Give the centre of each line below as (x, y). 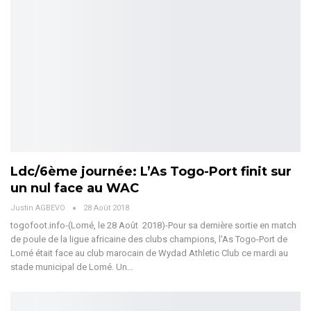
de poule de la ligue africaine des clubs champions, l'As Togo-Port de (149, 239)
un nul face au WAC (75, 188)
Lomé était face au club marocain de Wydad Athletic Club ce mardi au (149, 253)
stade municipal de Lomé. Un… (72, 267)
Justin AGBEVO (39, 208)
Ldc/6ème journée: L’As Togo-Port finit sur (151, 172)
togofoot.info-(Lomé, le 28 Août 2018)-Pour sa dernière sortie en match (153, 226)
